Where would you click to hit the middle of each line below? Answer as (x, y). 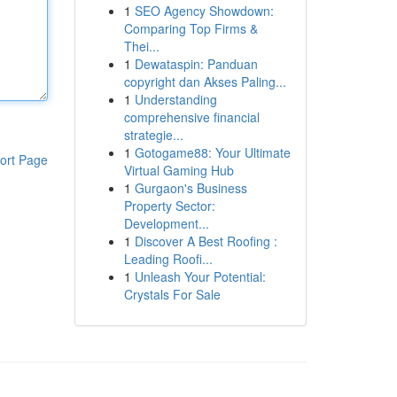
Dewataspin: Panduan (196, 64)
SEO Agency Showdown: (204, 11)
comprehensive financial (191, 117)
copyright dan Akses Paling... (205, 82)
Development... (166, 223)
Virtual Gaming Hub (179, 170)
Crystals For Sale (172, 294)
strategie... (153, 135)
